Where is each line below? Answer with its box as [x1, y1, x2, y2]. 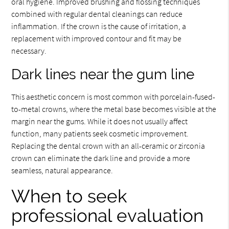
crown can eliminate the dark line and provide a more [11, 153, 191, 164]
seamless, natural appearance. [11, 165, 113, 176]
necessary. [11, 45, 47, 56]
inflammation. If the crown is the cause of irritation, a [11, 21, 187, 32]
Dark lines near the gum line [11, 66, 195, 83]
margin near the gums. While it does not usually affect [11, 116, 188, 127]
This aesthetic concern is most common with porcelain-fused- [11, 91, 216, 102]
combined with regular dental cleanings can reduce [11, 9, 183, 19]
